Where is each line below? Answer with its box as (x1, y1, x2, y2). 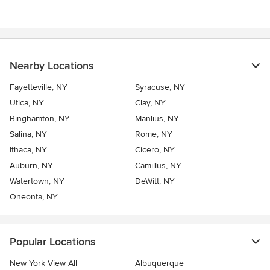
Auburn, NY (10, 160, 53, 171)
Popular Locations (10, 234, 95, 248)
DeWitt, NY (135, 175, 175, 186)
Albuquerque (135, 257, 184, 268)
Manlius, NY (135, 113, 179, 124)
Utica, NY (10, 97, 44, 108)
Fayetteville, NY (10, 81, 67, 92)
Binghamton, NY (10, 113, 70, 124)
